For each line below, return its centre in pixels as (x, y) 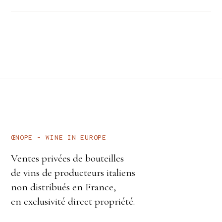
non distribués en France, (64, 187)
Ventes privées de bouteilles (68, 159)
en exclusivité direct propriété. (73, 202)
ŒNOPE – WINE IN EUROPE (59, 138)
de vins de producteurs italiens (73, 173)
